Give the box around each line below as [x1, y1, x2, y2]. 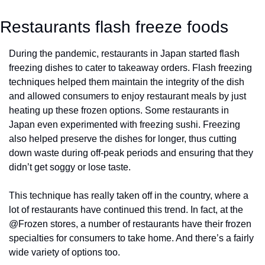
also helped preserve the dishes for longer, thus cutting [9, 134, 237, 144]
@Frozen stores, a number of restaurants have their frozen [9, 219, 251, 230]
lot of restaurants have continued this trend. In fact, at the [9, 205, 243, 215]
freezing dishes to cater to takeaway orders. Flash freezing [9, 63, 252, 73]
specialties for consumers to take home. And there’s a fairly [9, 233, 254, 244]
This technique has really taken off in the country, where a [9, 190, 248, 201]
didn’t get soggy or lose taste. [9, 162, 133, 173]
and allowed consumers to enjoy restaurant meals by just [9, 91, 246, 102]
